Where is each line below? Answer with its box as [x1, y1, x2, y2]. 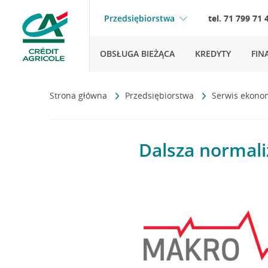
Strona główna [50, 90, 109, 101]
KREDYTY [195, 48, 231, 59]
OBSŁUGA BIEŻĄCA [100, 48, 175, 59]
